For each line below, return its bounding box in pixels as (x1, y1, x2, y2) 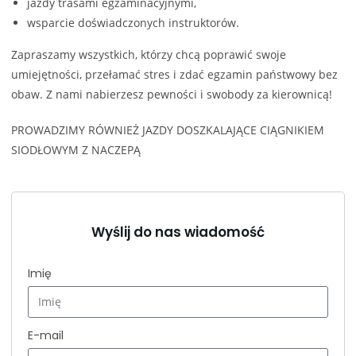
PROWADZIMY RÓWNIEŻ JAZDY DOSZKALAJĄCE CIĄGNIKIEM (11, 122, 324, 137)
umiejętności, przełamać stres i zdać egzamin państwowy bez (11, 66, 338, 82)
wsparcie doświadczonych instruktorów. (27, 14, 239, 30)
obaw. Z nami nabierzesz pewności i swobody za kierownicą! (11, 86, 332, 102)
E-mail (28, 327, 64, 343)
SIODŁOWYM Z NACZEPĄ (11, 141, 144, 157)
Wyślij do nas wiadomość (91, 222, 265, 242)
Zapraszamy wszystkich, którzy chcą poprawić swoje (11, 46, 286, 62)
